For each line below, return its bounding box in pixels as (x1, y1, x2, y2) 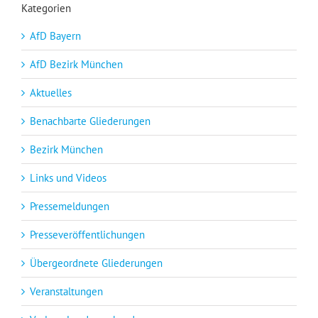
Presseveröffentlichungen (30, 228, 145, 242)
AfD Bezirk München (30, 57, 123, 72)
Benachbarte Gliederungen (30, 114, 150, 128)
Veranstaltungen (30, 285, 103, 299)
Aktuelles (30, 86, 72, 100)
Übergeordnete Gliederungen (30, 256, 163, 270)
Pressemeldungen (30, 199, 109, 214)
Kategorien (21, 1, 71, 16)
